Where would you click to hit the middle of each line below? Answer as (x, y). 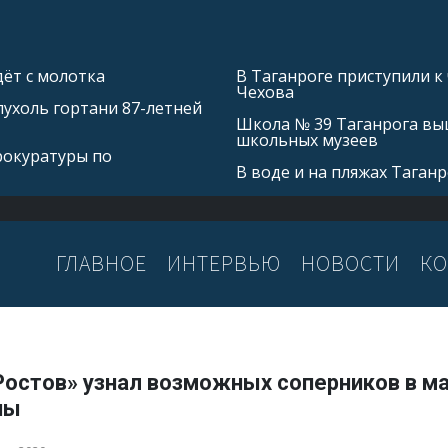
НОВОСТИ (350, 263)
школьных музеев (307, 140)
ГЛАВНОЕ (101, 263)
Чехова (265, 92)
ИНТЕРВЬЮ (224, 263)
